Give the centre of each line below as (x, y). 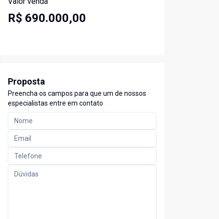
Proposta (26, 82)
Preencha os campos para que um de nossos (77, 94)
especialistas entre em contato (55, 103)
